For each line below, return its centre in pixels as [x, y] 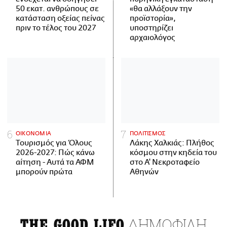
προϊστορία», [153, 19]
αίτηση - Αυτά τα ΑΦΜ [55, 163]
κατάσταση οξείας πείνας [60, 19]
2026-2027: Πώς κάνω [55, 153]
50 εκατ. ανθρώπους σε [57, 9]
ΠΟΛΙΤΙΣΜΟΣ [148, 134]
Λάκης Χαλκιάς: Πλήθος [172, 143]
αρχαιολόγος [153, 38]
